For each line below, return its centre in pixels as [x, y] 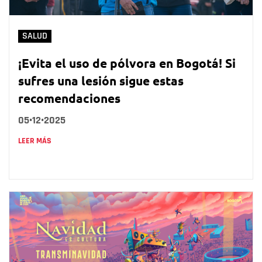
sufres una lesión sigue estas [101, 80]
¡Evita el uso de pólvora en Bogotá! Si [127, 63]
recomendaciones [69, 98]
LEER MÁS [35, 141]
